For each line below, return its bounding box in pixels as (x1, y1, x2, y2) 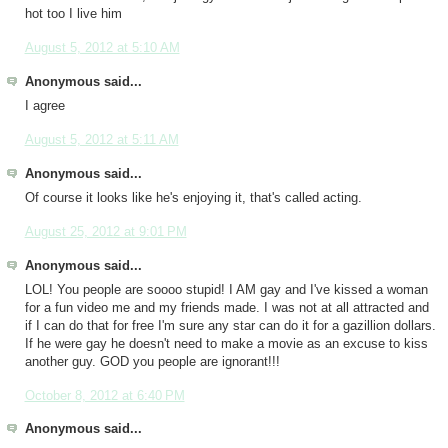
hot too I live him (24, 7, 122, 22)
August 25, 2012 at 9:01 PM (24, 224, 187, 239)
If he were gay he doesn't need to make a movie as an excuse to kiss (24, 336, 428, 351)
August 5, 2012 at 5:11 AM (24, 132, 179, 147)
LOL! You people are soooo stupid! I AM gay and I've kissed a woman (24, 282, 428, 297)
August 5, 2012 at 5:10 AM (24, 41, 180, 56)
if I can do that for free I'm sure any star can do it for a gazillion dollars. (24, 318, 436, 333)
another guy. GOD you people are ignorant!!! (24, 354, 280, 369)
